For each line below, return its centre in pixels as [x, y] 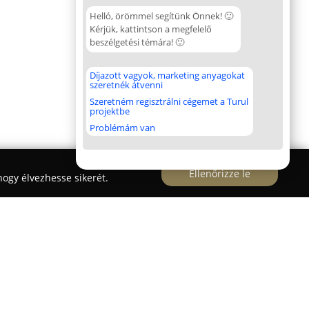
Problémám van [122, 128]
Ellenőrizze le [220, 173]
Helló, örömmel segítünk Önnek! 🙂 [161, 16]
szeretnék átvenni [126, 85]
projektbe [110, 111]
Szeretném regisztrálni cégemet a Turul [169, 101]
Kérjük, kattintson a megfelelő [151, 29]
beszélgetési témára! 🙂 [137, 42]
